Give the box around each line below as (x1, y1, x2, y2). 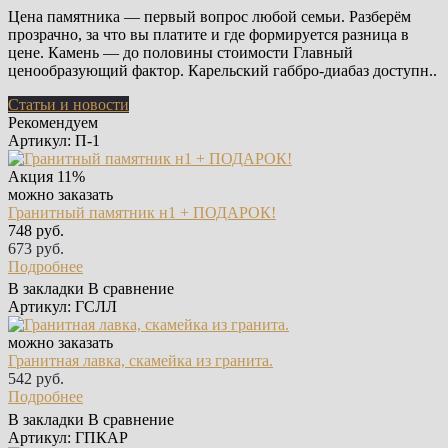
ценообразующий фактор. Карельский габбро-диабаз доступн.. (8, 62, 437, 80)
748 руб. (8, 222, 64, 240)
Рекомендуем (8, 114, 98, 132)
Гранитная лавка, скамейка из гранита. (8, 352, 273, 370)
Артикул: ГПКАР (8, 428, 132, 446)
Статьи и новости (8, 96, 129, 114)
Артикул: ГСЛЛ (8, 298, 121, 316)
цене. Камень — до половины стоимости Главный (8, 44, 353, 62)
